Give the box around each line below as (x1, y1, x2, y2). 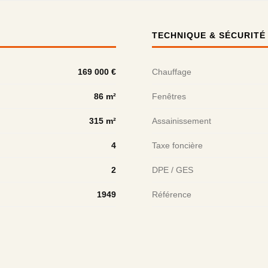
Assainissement (152, 116, 211, 126)
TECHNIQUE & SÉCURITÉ (152, 31, 266, 41)
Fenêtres (152, 92, 186, 102)
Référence (152, 190, 191, 200)
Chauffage (152, 67, 191, 77)
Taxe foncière (152, 141, 203, 151)
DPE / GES (152, 165, 193, 175)
